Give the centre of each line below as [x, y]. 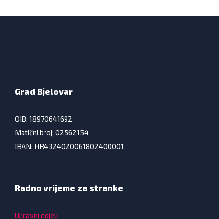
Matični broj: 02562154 [52, 133]
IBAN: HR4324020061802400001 [69, 146]
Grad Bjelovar [44, 92]
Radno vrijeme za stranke [69, 188]
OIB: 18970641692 [44, 119]
